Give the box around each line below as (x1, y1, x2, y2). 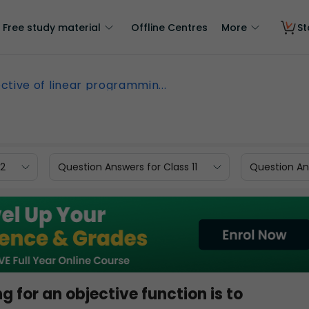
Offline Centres (131, 21, 208, 34)
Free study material (3, 21, 101, 34)
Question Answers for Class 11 (58, 159, 197, 174)
